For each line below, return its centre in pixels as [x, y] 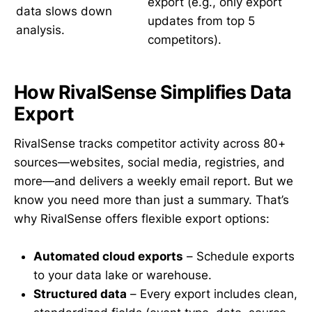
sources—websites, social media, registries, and [149, 163]
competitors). [185, 39]
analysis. [40, 30]
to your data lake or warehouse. [123, 275]
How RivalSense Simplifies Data [153, 93]
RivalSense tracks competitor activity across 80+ [150, 144]
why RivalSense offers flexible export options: [142, 219]
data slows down [64, 11]
